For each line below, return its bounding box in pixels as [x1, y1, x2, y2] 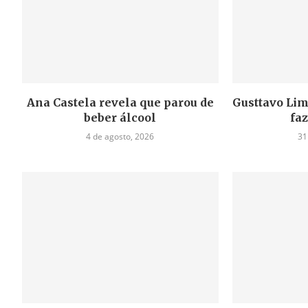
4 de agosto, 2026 [86, 131, 155, 143]
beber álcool [84, 111, 157, 125]
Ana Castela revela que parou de [26, 96, 214, 110]
